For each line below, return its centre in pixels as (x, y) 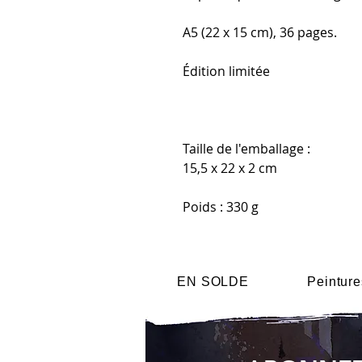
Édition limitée (226, 71)
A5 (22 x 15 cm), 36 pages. (260, 32)
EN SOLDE (213, 282)
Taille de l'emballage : (246, 149)
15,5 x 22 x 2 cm (230, 168)
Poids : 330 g (221, 207)
